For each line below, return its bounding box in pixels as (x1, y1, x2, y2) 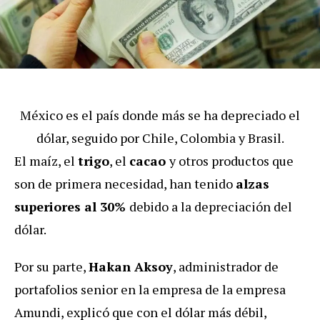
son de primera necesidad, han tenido (14, 174, 236, 192)
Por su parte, (14, 257, 89, 275)
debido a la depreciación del (129, 197, 292, 215)
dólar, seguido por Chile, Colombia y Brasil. (36, 129, 284, 146)
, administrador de (173, 257, 279, 275)
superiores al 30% (14, 197, 129, 215)
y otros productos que (169, 151, 294, 169)
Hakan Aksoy (89, 257, 173, 275)
